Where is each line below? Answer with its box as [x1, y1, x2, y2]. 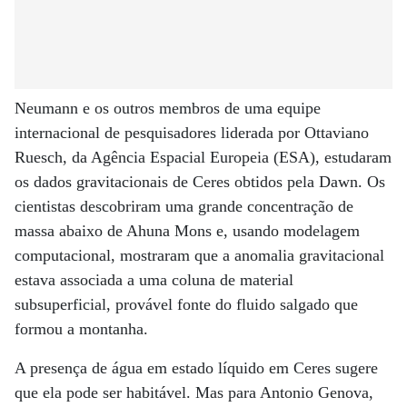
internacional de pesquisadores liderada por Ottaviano [15, 124, 369, 142]
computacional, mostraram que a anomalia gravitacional [15, 246, 384, 264]
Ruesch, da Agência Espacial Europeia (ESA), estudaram [15, 148, 392, 166]
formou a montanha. [15, 320, 148, 338]
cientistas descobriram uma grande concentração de [15, 197, 353, 215]
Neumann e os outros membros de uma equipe [15, 99, 321, 117]
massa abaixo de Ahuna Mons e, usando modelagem [15, 222, 360, 240]
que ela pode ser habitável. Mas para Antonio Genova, [15, 383, 373, 402]
